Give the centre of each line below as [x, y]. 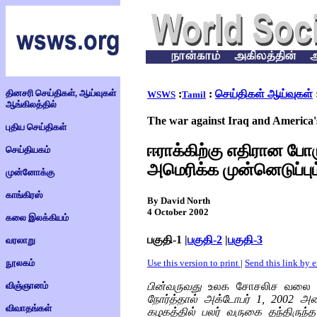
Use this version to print [194, 263]
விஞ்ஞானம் [27, 286]
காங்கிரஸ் [24, 195]
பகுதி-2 [205, 240]
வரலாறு [21, 240]
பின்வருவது [178, 287]
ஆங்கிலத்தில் [31, 104]
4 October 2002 [178, 212]
